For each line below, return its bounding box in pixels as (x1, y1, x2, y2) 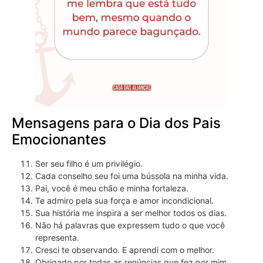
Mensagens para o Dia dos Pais (12, 114, 221, 132)
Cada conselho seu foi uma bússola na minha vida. (35, 171, 228, 181)
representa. (35, 232, 79, 243)
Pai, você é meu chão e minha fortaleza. (35, 183, 188, 194)
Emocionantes (12, 131, 106, 149)
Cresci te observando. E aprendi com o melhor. (35, 245, 214, 255)
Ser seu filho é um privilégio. (35, 159, 143, 169)
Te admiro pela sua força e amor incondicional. (35, 195, 214, 206)
